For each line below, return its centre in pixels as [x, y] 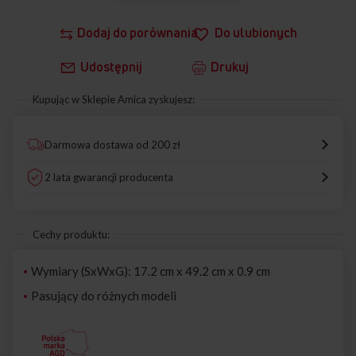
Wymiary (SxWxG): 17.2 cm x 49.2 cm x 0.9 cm [151, 271]
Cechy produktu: [71, 234]
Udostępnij [111, 66]
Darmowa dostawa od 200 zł [112, 144]
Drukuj [230, 66]
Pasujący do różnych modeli [104, 295]
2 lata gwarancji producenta [109, 177]
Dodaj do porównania [137, 33]
